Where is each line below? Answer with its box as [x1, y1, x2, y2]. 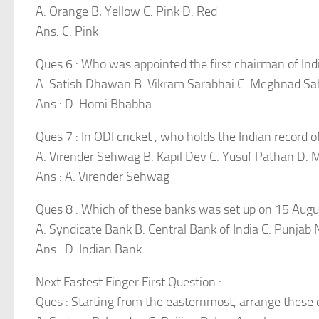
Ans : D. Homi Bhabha [36, 96, 152, 112]
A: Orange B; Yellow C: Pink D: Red [36, 4, 217, 19]
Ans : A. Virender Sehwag [36, 169, 169, 184]
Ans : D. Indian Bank [36, 241, 142, 257]
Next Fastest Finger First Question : [36, 274, 221, 290]
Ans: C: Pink [36, 23, 98, 39]
